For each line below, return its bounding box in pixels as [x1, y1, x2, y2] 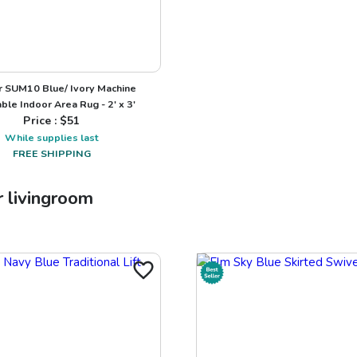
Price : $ [23, 112, 68, 128]
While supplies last [5, 130, 99, 144]
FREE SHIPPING [13, 146, 91, 160]
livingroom [8, 185, 93, 210]
